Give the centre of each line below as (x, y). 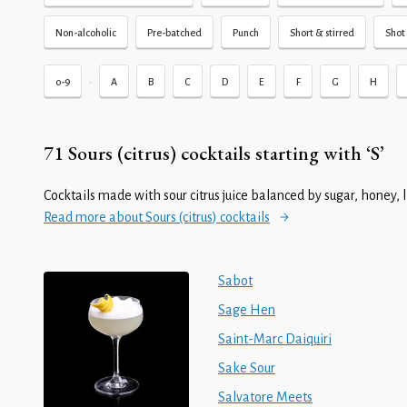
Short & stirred (322, 33)
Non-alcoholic (86, 33)
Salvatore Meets (265, 397)
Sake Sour (247, 368)
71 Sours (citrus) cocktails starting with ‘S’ (214, 153)
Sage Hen (247, 310)
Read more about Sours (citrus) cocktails (157, 217)
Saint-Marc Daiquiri (275, 339)
